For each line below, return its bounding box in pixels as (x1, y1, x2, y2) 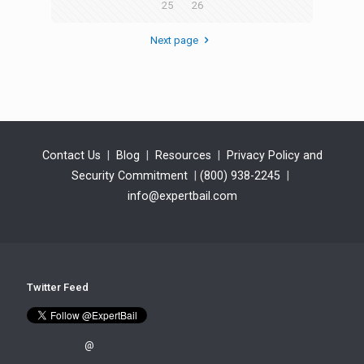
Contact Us (41, 148, 101, 162)
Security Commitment (71, 168, 188, 182)
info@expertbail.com (127, 188, 237, 202)
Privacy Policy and (226, 148, 323, 162)
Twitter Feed (27, 280, 89, 293)
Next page (150, 33, 199, 46)
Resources (154, 148, 211, 162)
